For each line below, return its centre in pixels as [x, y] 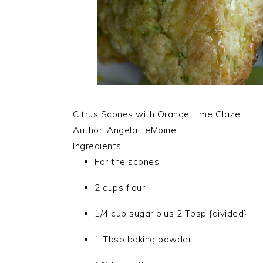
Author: [90, 130]
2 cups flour [120, 187]
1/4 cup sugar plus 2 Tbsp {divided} [171, 213]
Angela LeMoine [141, 130]
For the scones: [128, 161]
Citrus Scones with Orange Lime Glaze [156, 114]
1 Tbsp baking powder [143, 239]
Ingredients [97, 146]
